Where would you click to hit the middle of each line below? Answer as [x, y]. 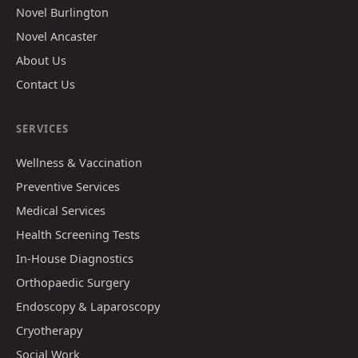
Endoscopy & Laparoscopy [88, 306]
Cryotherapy [49, 330]
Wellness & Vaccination [79, 162]
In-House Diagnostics [75, 258]
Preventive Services [68, 186]
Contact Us [46, 84]
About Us [41, 60]
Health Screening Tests [78, 234]
